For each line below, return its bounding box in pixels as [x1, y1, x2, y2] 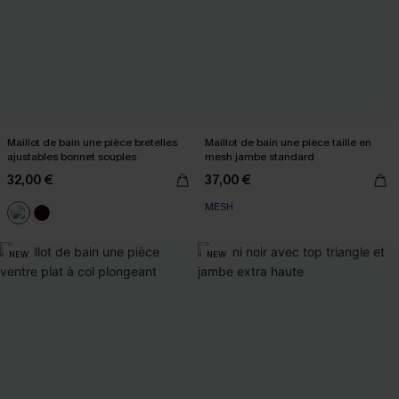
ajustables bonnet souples [7, 150, 136, 164]
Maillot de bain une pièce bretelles [7, 135, 177, 150]
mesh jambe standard [205, 150, 314, 164]
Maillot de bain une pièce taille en [205, 135, 371, 150]
